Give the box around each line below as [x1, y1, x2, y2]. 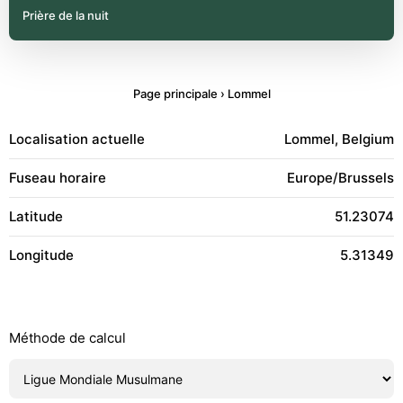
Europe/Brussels [287, 169, 394, 186]
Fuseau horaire [9, 169, 106, 186]
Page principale [132, 86, 218, 101]
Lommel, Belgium [284, 130, 394, 148]
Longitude [9, 246, 74, 264]
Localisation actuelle [9, 130, 145, 148]
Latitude [9, 208, 63, 225]
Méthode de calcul [9, 329, 126, 346]
